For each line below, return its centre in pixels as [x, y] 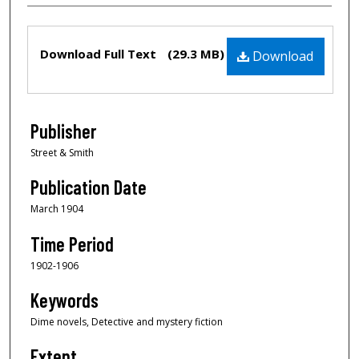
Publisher [63, 131]
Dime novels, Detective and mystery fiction [127, 322]
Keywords [65, 301]
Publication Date [89, 188]
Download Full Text [100, 53]
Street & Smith [62, 152]
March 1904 [57, 209]
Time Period [72, 244]
